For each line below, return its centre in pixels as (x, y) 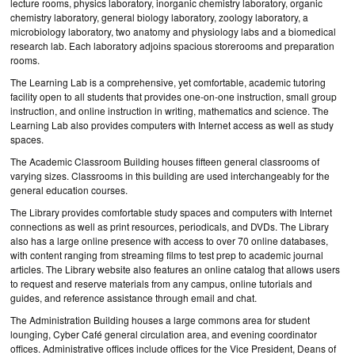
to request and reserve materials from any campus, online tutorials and (161, 283)
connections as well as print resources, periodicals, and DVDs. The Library (170, 226)
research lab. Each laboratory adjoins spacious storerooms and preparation (172, 46)
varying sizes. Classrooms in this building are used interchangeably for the (170, 176)
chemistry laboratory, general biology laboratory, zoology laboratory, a (159, 17)
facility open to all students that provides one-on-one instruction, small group (174, 96)
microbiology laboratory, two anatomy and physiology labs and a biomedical (173, 31)
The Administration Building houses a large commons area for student (160, 320)
